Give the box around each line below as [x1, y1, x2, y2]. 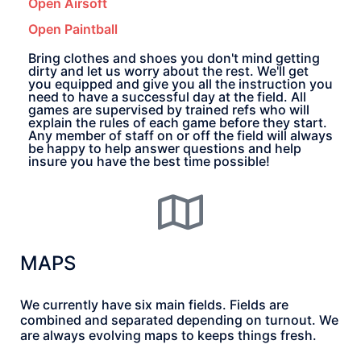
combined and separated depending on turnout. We [20, 311, 338, 328]
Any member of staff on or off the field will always [28, 127, 333, 143]
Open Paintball [28, 20, 118, 37]
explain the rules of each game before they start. [28, 114, 327, 131]
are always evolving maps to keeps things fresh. [20, 326, 317, 343]
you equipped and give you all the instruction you [28, 75, 333, 92]
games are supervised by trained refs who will [28, 101, 309, 118]
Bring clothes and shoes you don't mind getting [28, 49, 320, 66]
